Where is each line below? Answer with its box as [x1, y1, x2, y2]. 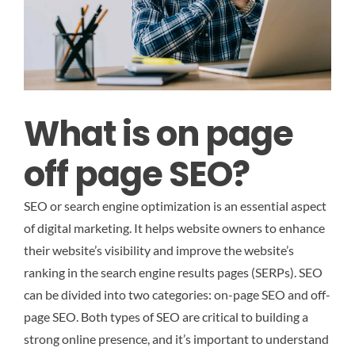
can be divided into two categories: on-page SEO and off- [24, 287, 330, 303]
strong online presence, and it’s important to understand [24, 331, 329, 347]
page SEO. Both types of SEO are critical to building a [24, 309, 308, 325]
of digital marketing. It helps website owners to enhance [24, 220, 325, 236]
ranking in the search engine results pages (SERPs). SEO [24, 265, 323, 281]
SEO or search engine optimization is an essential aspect [24, 198, 326, 214]
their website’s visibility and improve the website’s [24, 242, 294, 258]
